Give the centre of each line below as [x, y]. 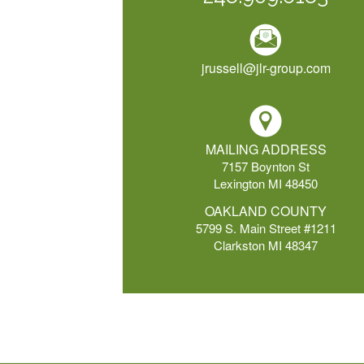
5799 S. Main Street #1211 [266, 228]
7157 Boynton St [266, 166]
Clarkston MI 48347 [266, 245]
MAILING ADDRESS [266, 149]
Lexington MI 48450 [266, 183]
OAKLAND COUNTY [266, 211]
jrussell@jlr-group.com [266, 68]
